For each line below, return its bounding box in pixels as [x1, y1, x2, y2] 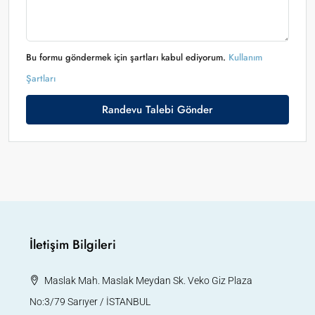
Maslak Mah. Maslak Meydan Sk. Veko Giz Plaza [44, 275, 252, 286]
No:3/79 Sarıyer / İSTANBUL [30, 296, 150, 307]
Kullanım [229, 51, 262, 64]
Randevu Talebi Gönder [102, 102, 213, 117]
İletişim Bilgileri [30, 236, 116, 254]
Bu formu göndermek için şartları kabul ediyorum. [26, 51, 229, 64]
